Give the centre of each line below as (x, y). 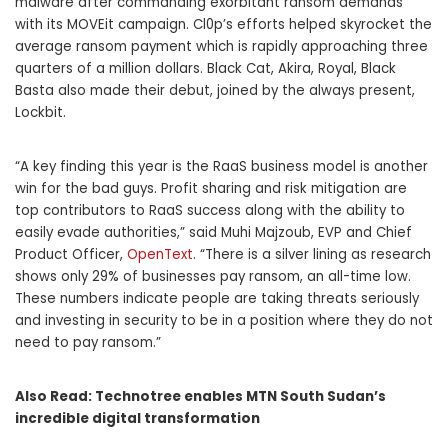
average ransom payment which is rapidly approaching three (221, 47)
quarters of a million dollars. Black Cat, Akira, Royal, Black (205, 69)
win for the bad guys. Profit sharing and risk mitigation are (211, 189)
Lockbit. (40, 113)
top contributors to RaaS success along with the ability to (210, 211)
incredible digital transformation (137, 419)
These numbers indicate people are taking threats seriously (217, 299)
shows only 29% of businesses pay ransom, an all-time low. (213, 277)
